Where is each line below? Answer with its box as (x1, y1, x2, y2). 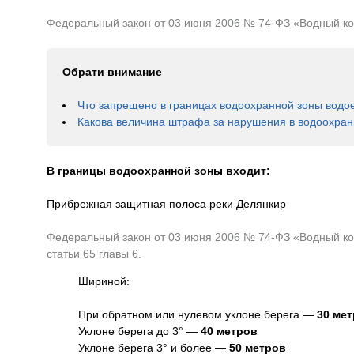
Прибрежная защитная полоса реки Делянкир (46, 197, 286, 210)
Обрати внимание (62, 65, 162, 78)
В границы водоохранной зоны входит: (46, 164, 270, 177)
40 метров (200, 324, 258, 337)
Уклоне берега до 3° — (77, 324, 201, 337)
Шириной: (77, 274, 130, 288)
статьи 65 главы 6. (46, 247, 141, 260)
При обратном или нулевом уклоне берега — (77, 307, 317, 321)
